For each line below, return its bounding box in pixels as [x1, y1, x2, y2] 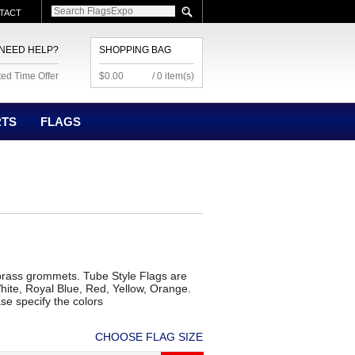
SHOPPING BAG [99, 44, 171, 55]
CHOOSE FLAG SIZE [95, 330, 203, 343]
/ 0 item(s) [152, 71, 194, 82]
